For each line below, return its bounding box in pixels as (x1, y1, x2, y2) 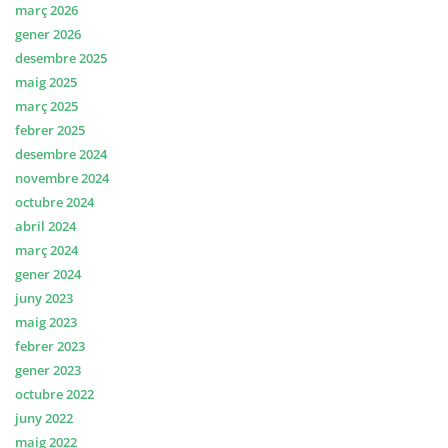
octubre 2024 (15, 193, 94, 211)
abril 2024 (15, 217, 76, 235)
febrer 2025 (15, 121, 85, 139)
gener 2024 (15, 265, 81, 283)
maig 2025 (15, 73, 77, 91)
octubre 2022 (15, 385, 94, 403)
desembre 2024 (15, 145, 107, 163)
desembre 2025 (15, 49, 107, 67)
